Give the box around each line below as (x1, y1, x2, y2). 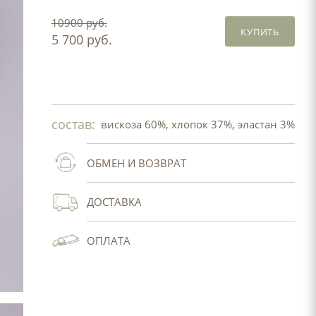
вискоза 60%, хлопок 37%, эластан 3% (100, 117, 295, 131)
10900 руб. (51, 16, 107, 30)
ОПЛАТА (86, 233, 130, 248)
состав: (51, 116, 95, 133)
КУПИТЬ (241, 25, 279, 38)
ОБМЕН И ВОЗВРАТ (86, 156, 186, 170)
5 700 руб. (51, 31, 112, 48)
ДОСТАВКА (86, 195, 142, 209)
